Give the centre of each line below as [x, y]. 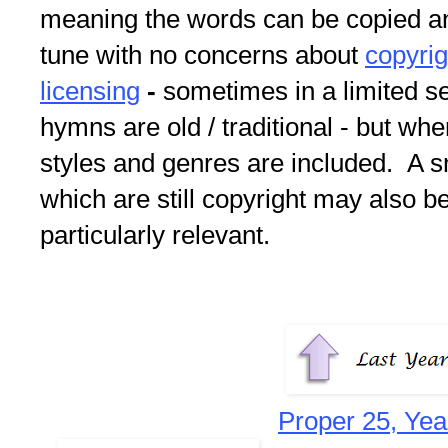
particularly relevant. [155, 235]
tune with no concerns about [202, 55]
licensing [90, 91]
